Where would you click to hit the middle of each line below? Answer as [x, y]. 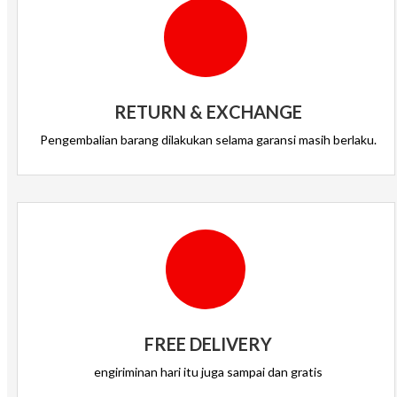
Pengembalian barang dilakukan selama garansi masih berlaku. [208, 140]
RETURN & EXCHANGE [208, 112]
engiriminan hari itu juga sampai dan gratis [208, 372]
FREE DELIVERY [208, 344]
